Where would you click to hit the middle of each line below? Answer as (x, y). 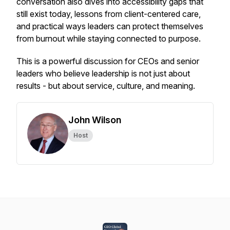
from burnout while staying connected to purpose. (109, 39)
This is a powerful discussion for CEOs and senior (108, 61)
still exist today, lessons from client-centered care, (109, 14)
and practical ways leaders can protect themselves (110, 26)
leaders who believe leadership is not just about (103, 73)
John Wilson (95, 120)
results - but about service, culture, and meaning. (106, 86)
